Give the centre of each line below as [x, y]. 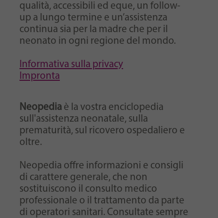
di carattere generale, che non [83, 177]
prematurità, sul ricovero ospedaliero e [102, 130]
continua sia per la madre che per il [94, 29]
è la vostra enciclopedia [113, 107]
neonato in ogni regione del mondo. [98, 41]
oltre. [32, 142]
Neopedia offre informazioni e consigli [101, 165]
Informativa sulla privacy [71, 64]
